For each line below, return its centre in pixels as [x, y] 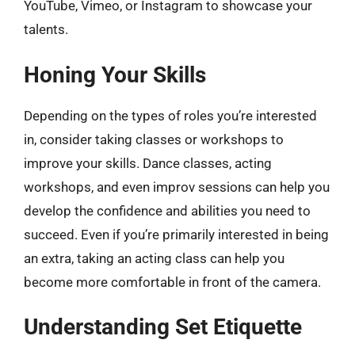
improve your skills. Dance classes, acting [148, 163]
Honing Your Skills [115, 74]
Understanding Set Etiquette [163, 327]
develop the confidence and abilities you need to [167, 210]
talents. [46, 29]
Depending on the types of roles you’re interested [170, 115]
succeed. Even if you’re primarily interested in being [176, 234]
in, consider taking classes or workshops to [154, 139]
